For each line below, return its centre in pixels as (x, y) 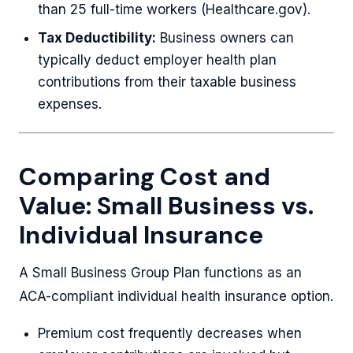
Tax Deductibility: (97, 38)
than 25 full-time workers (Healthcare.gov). (174, 9)
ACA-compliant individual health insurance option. (176, 296)
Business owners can (225, 38)
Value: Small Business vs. (166, 206)
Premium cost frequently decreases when (170, 333)
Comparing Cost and (145, 177)
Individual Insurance (141, 235)
